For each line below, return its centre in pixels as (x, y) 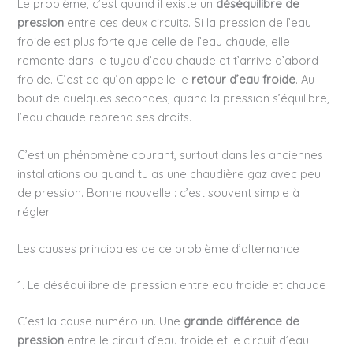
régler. (35, 211)
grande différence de (242, 321)
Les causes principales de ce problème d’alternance (159, 248)
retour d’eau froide (244, 80)
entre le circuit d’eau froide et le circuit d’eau (187, 340)
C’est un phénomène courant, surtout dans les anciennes (171, 154)
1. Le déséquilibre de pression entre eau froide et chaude (172, 284)
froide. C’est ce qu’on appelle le (105, 80)
